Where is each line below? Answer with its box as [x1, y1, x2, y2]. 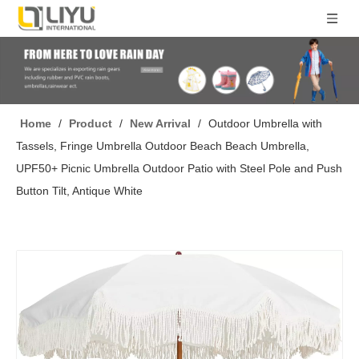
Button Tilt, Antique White [16, 184, 143, 197]
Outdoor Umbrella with [208, 117, 322, 130]
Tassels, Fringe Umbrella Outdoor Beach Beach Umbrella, [16, 139, 309, 152]
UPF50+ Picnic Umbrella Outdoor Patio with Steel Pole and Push [16, 162, 342, 175]
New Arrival [130, 117, 191, 130]
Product [69, 117, 112, 130]
